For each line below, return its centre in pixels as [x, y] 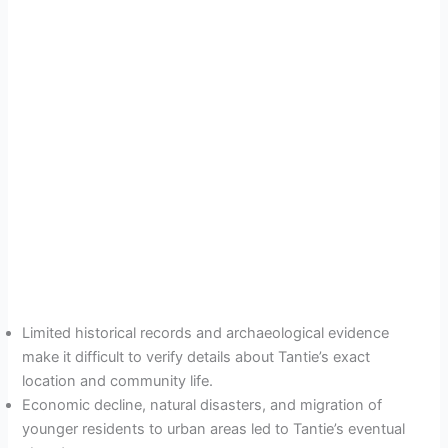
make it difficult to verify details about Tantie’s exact [196, 357]
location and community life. [118, 381]
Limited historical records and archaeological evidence [206, 333]
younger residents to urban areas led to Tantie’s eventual [214, 429]
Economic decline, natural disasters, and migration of [202, 405]
